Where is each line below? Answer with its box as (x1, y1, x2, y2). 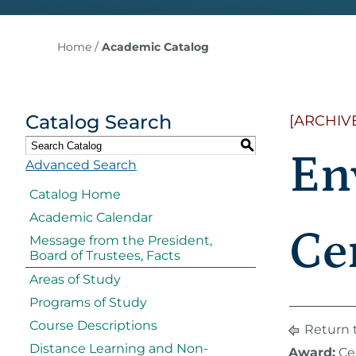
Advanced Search (25, 157, 137, 172)
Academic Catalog (101, 40, 209, 54)
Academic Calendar (29, 210, 153, 225)
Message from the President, (29, 233, 212, 248)
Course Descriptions (29, 318, 157, 333)
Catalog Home (29, 187, 121, 202)
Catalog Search (25, 110, 172, 133)
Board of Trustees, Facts (29, 248, 180, 263)
